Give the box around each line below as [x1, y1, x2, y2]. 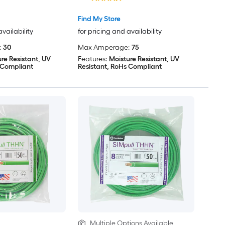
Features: [77, 55, 107, 64]
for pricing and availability [77, 27, 162, 36]
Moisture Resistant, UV [108, 55, 179, 64]
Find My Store [77, 15, 121, 24]
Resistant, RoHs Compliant [77, 62, 162, 71]
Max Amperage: [77, 43, 130, 52]
